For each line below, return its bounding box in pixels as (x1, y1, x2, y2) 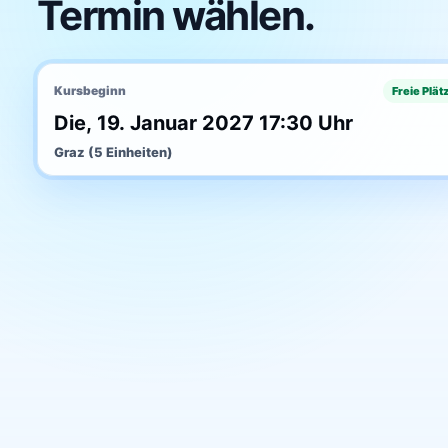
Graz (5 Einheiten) (53, 143, 173, 160)
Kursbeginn (53, 83, 126, 99)
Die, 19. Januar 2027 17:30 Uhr (53, 110, 353, 135)
